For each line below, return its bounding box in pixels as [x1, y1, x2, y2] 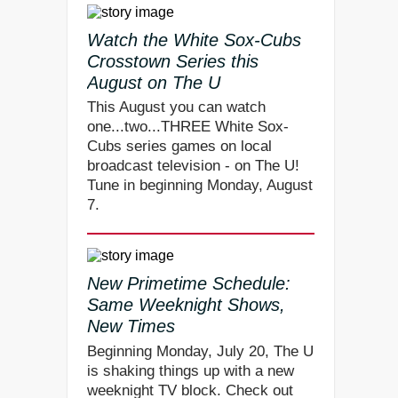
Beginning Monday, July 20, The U [87, 342, 314, 360]
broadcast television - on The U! [87, 157, 299, 175]
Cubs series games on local [87, 138, 272, 155]
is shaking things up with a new [87, 362, 294, 379]
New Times [87, 316, 175, 337]
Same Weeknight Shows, [87, 295, 285, 315]
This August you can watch [87, 99, 266, 116]
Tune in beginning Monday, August [87, 177, 313, 195]
